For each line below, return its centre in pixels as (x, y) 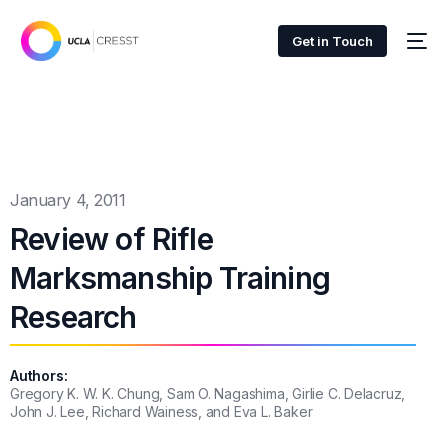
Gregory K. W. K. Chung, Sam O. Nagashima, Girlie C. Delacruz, (208, 393)
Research (73, 317)
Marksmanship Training (170, 278)
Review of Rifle (111, 239)
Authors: (39, 375)
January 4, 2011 (68, 200)
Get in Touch (332, 41)
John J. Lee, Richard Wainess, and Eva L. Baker (161, 411)
